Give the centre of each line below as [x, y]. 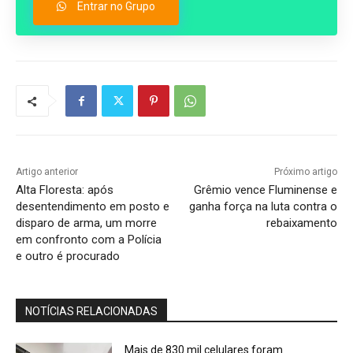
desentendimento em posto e [93, 207]
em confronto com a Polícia [89, 240]
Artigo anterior [47, 172]
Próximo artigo [305, 172]
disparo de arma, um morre [86, 223]
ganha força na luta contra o [263, 207]
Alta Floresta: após [65, 190]
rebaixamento [301, 223]
